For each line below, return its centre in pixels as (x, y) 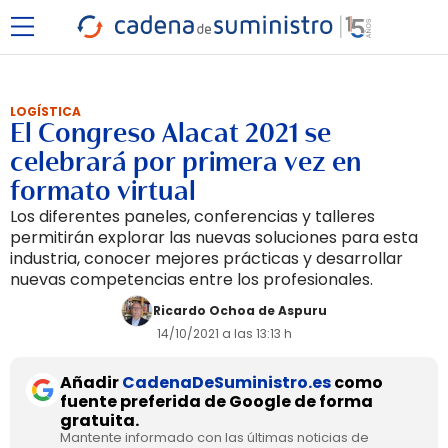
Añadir (91, 382)
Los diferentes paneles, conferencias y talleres (192, 216)
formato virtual (103, 191)
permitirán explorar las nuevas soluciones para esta (214, 237)
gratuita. (99, 420)
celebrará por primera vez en (185, 162)
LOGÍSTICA (45, 111)
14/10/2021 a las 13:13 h (224, 333)
